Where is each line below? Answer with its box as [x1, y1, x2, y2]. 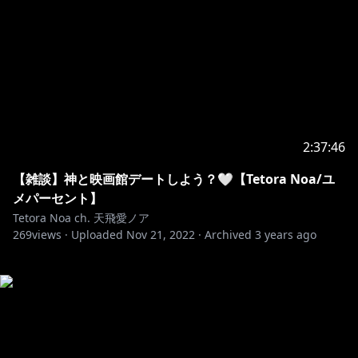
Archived [205, 227, 252, 242]
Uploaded [71, 227, 123, 242]
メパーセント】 [13, 189, 102, 207]
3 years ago [255, 227, 316, 242]
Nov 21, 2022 [126, 227, 195, 242]
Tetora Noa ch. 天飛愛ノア [13, 210, 149, 225]
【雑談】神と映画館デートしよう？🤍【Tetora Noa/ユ [13, 170, 335, 188]
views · [32, 227, 68, 242]
